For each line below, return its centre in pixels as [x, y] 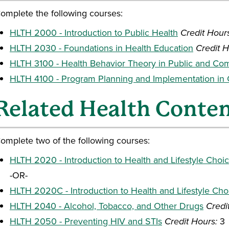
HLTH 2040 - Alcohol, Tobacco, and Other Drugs [107, 206]
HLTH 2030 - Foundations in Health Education [101, 48]
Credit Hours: [191, 221]
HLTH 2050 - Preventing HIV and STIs [86, 221]
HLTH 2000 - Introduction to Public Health [94, 32]
